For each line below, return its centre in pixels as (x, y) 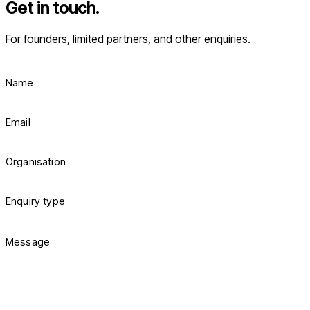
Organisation (36, 161)
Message (28, 241)
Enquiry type (35, 201)
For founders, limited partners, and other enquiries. (128, 38)
